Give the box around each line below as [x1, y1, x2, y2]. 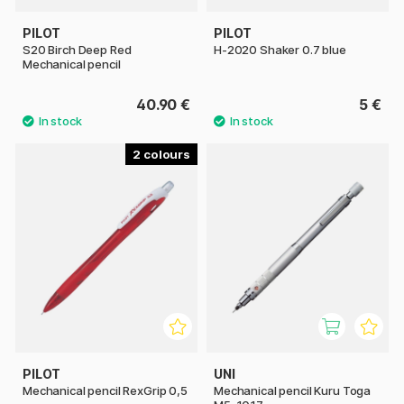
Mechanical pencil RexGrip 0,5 [23, 383, 188, 399]
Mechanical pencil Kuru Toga [214, 383, 372, 399]
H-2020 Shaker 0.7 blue [214, 42, 346, 58]
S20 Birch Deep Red [23, 42, 132, 58]
